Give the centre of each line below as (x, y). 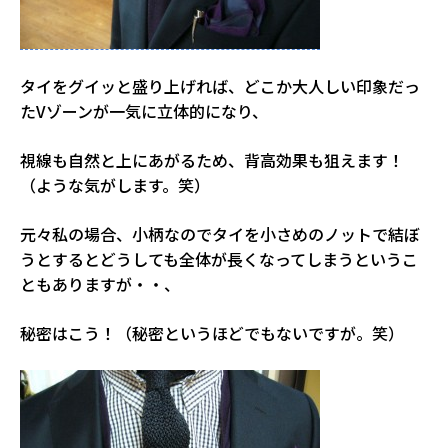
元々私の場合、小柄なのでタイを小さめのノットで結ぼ (220, 233)
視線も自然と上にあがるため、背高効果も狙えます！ (212, 159)
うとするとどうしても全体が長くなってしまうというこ (219, 258)
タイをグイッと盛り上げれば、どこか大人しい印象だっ (220, 85)
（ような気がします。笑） (115, 184)
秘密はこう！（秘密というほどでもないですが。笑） (212, 332)
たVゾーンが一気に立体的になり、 (144, 110)
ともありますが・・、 (100, 283)
